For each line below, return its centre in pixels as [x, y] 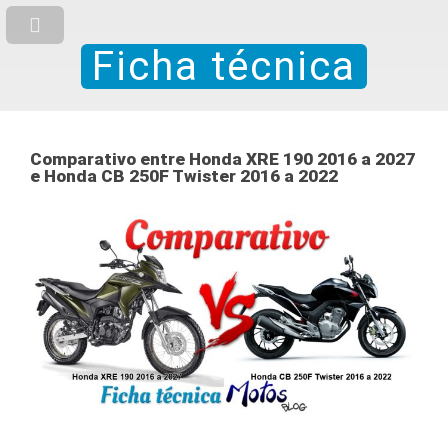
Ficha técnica [224, 67]
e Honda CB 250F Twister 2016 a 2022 [184, 176]
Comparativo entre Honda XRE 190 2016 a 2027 [222, 159]
